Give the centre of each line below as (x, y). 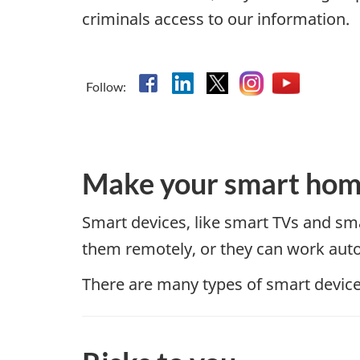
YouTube (319, 83)
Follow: (107, 86)
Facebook (184, 83)
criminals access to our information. (216, 19)
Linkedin (214, 83)
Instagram (290, 83)
